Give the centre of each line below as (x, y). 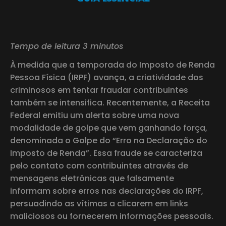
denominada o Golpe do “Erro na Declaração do (109, 140)
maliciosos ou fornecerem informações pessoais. (112, 216)
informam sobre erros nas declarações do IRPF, (107, 191)
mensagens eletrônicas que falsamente (92, 178)
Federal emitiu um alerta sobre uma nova (95, 115)
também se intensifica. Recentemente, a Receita (110, 102)
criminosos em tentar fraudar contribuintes (99, 90)
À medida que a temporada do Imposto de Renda (112, 65)
